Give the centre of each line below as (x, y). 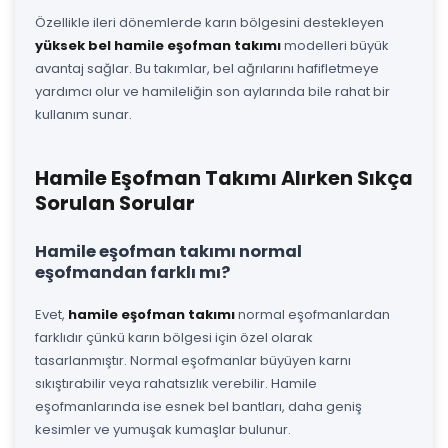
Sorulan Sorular (115, 203)
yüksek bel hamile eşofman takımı (158, 45)
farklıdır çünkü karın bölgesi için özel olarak (174, 337)
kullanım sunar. (83, 114)
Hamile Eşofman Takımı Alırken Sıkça (224, 178)
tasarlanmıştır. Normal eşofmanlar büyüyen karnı (193, 360)
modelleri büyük (335, 45)
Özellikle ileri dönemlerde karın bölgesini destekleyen (209, 22)
